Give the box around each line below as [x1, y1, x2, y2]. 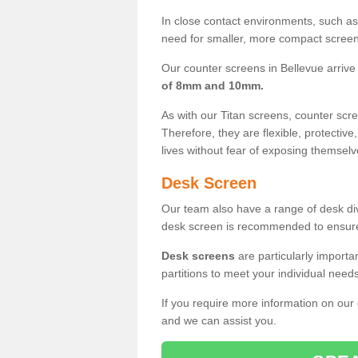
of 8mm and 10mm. [161, 78, 264, 92]
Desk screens [161, 249, 235, 262]
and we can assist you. [161, 313, 276, 327]
